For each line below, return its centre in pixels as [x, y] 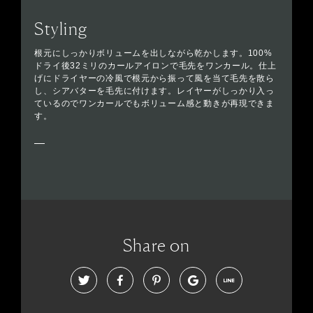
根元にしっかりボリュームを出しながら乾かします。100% [153, 53]
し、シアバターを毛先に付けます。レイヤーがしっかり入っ [154, 91]
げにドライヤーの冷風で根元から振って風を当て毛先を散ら [154, 79]
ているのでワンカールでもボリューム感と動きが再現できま [154, 104]
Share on [156, 246]
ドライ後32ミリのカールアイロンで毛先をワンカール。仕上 [155, 66]
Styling [61, 29]
